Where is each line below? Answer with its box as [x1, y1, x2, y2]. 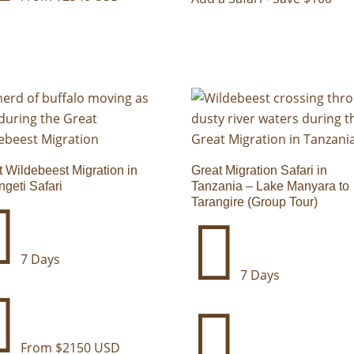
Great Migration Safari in [191, 164, 328, 178]
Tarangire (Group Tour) [191, 195, 318, 209]
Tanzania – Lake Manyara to [191, 179, 350, 194]
